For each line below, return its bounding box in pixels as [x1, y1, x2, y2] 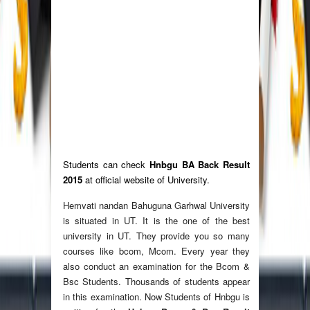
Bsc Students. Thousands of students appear [63, 275, 250, 289]
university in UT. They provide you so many [63, 229, 250, 243]
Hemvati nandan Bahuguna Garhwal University [63, 199, 250, 212]
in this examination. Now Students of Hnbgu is [63, 290, 250, 304]
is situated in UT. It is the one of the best [63, 214, 250, 228]
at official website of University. [82, 173, 210, 187]
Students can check [63, 158, 149, 172]
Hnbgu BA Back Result [149, 158, 250, 172]
